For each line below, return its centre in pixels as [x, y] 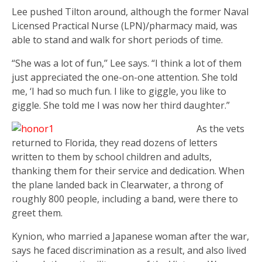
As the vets [220, 128]
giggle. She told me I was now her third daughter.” [121, 105]
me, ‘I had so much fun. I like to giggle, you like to [119, 91]
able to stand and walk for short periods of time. [117, 39]
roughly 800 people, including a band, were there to [125, 199]
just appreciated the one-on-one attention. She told [125, 77]
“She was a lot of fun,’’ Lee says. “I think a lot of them [127, 63]
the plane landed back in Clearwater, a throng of [118, 185]
